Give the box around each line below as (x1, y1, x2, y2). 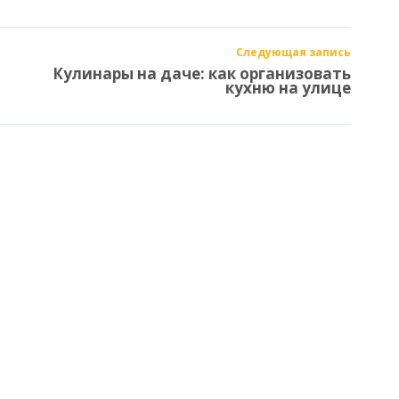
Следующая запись (236, 44, 351, 60)
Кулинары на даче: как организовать (53, 62, 351, 84)
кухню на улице (225, 77, 351, 98)
